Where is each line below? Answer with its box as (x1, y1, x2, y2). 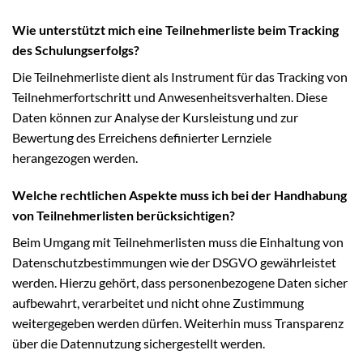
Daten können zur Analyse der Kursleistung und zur (12, 109, 298, 126)
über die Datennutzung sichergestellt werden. (12, 335, 265, 351)
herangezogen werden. (12, 150, 138, 166)
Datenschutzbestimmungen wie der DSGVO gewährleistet (12, 254, 336, 270)
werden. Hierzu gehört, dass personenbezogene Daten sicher (12, 274, 348, 290)
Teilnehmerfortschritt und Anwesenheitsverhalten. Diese (12, 89, 327, 105)
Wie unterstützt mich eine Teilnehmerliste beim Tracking (12, 22, 339, 38)
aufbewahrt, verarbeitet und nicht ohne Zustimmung (12, 294, 304, 310)
